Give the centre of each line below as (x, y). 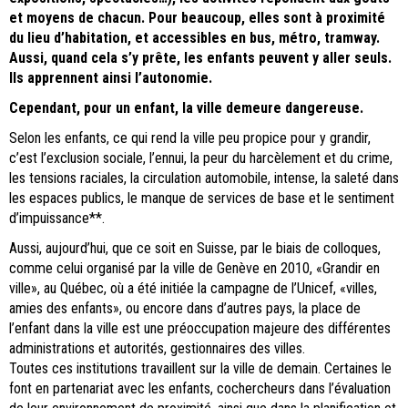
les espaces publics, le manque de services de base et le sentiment (202, 199)
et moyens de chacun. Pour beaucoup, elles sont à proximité (197, 18)
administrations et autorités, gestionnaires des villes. (159, 349)
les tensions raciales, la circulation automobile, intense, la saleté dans (204, 178)
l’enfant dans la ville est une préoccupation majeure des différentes (200, 329)
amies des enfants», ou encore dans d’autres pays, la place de (185, 309)
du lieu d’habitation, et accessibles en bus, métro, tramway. (194, 38)
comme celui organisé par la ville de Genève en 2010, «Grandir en (194, 269)
